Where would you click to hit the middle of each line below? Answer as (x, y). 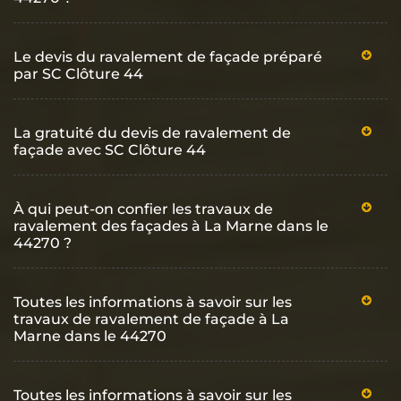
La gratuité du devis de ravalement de (152, 132)
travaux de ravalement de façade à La (151, 319)
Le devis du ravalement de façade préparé (168, 56)
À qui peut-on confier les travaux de (143, 209)
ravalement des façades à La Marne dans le (171, 226)
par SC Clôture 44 (78, 73)
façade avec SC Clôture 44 (110, 149)
